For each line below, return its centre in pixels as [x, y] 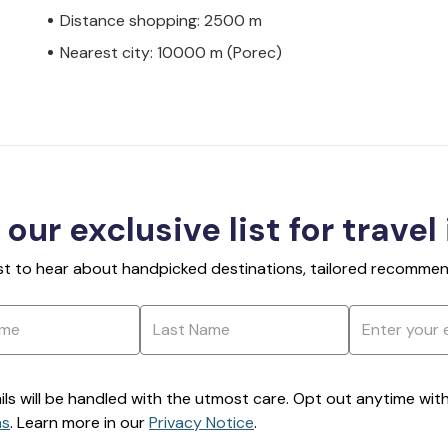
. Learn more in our [79, 422]
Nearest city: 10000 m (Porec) [171, 52]
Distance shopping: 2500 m [161, 20]
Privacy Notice [201, 422]
